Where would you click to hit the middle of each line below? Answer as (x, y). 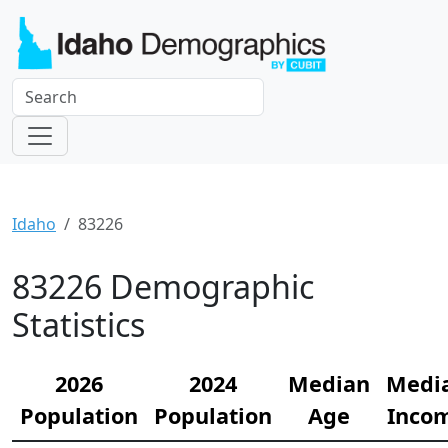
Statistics (78, 325)
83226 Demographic (163, 287)
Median (329, 384)
